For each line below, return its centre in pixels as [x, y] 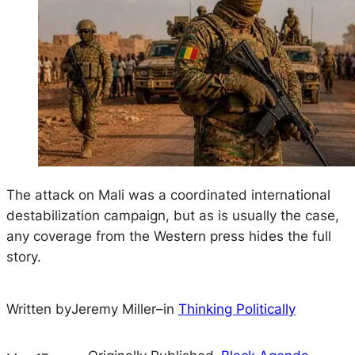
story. [24, 257]
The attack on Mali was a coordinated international [168, 195]
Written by [39, 309]
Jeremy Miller [114, 309]
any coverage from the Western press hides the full [169, 237]
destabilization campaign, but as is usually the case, [173, 216]
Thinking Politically [237, 309]
